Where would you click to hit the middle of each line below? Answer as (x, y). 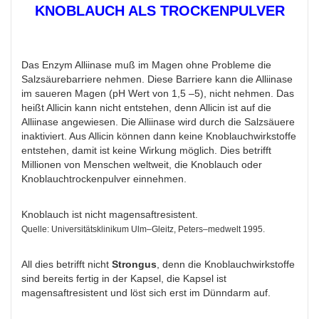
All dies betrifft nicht (67, 265)
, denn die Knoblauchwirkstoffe (226, 265)
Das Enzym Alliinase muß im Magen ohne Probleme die (146, 65)
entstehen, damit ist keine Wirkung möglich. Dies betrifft (146, 151)
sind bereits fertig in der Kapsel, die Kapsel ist (124, 279)
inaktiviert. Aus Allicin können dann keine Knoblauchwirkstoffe (159, 136)
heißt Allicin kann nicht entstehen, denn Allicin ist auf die (146, 108)
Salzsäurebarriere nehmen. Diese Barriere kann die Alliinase (157, 79)
